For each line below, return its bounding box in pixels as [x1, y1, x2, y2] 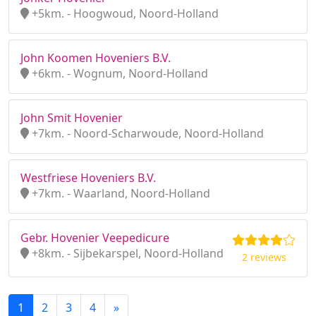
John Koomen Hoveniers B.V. [20, 50, 171, 66]
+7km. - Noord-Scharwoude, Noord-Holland [29, 126, 264, 141]
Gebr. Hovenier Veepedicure [20, 230, 169, 245]
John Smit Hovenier [20, 110, 123, 126]
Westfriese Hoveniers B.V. [20, 170, 156, 186]
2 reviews [241, 250, 286, 264]
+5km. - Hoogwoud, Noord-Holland [29, 6, 219, 21]
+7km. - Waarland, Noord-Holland [29, 186, 210, 201]
